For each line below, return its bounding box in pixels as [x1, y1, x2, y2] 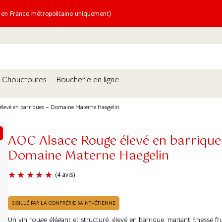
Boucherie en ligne [56, 75, 119, 85]
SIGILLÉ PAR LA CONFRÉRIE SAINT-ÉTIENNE [11, 200, 115, 206]
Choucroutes [2, 75, 46, 85]
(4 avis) [104, 200, 128, 210]
